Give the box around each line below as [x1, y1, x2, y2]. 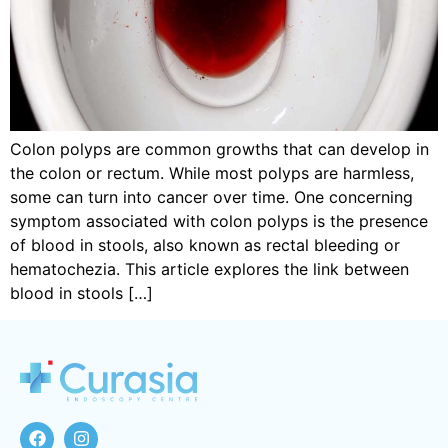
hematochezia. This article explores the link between [10, 259, 409, 280]
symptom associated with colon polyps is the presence [10, 211, 428, 232]
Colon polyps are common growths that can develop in [10, 139, 429, 160]
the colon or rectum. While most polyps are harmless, [10, 163, 414, 184]
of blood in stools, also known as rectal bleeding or [10, 235, 400, 256]
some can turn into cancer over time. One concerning [10, 187, 413, 208]
